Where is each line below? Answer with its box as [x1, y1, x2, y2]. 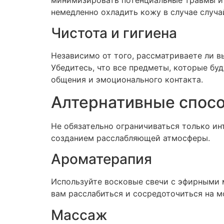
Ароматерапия [51, 150, 152, 168]
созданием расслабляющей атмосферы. [51, 132, 210, 143]
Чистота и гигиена [51, 24, 177, 42]
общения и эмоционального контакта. [51, 74, 203, 85]
